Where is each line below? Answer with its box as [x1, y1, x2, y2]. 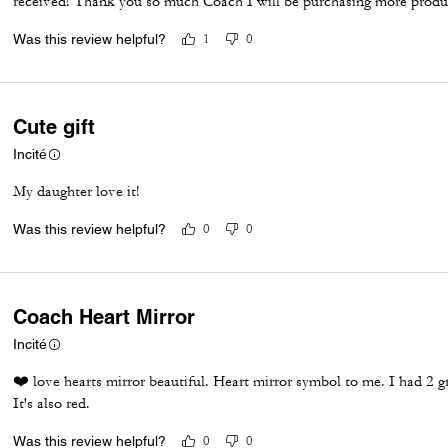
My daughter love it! [13, 181, 141, 201]
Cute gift [13, 114, 96, 139]
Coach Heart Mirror [13, 304, 196, 329]
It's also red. [13, 393, 91, 413]
